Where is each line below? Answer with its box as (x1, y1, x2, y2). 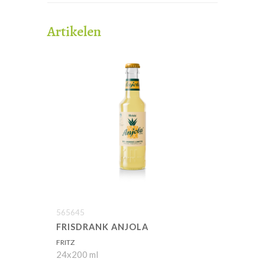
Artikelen (47, 22, 101, 41)
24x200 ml (56, 248, 98, 260)
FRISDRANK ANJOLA (56, 221, 148, 232)
